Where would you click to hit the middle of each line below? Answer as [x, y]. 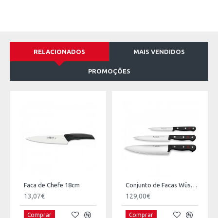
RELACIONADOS [59, 52]
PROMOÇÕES [109, 71]
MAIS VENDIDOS [159, 52]
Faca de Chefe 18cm [52, 185]
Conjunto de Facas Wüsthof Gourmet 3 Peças [194, 185]
